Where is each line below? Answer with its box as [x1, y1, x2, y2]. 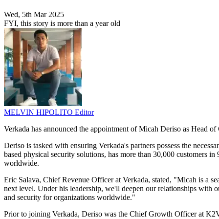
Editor [75, 108, 94, 117]
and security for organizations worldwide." [4, 193, 135, 202]
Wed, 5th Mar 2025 [4, 10, 64, 19]
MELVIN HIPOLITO [4, 108, 75, 117]
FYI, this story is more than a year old [4, 19, 120, 28]
